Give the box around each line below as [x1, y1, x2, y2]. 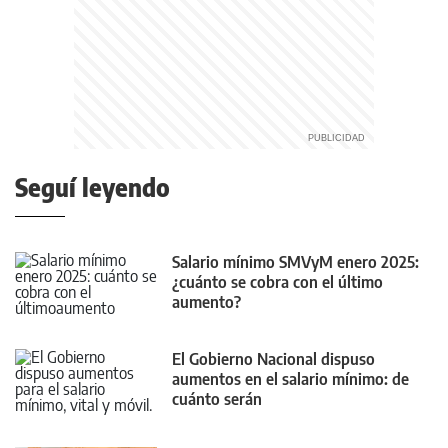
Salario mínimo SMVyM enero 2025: [172, 252, 419, 272]
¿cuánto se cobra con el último [172, 272, 383, 292]
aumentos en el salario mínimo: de [172, 369, 409, 390]
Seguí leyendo [15, 172, 170, 202]
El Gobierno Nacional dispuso [172, 349, 375, 370]
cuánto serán [172, 389, 262, 410]
